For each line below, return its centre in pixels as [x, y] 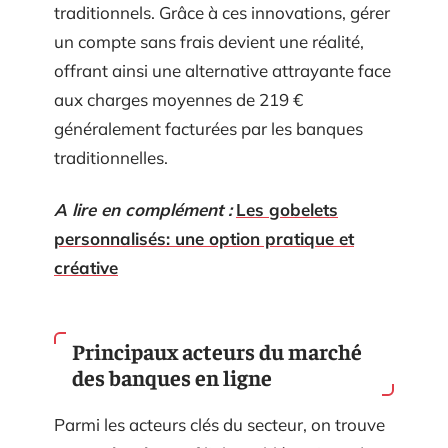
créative [86, 267]
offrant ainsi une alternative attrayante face [222, 70]
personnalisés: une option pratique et [204, 238]
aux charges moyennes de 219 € [178, 99]
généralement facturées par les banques [208, 128]
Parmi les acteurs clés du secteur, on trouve [219, 424]
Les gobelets [287, 209]
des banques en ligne [172, 377]
